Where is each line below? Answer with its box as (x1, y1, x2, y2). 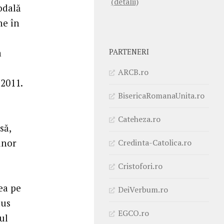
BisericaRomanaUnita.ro (118, 89, 204, 101)
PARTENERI (109, 46, 149, 56)
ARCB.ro (118, 66, 148, 77)
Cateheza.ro (118, 113, 160, 124)
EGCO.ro (118, 207, 149, 218)
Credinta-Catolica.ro (118, 136, 191, 148)
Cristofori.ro (118, 160, 162, 171)
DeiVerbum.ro (118, 183, 168, 195)
